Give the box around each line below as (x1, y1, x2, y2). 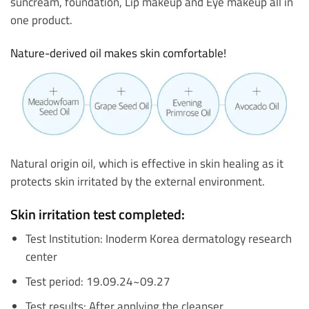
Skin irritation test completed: (10, 203, 185, 226)
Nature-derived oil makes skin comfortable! (10, 43, 226, 61)
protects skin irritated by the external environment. (10, 172, 270, 190)
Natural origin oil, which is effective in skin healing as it (10, 154, 283, 172)
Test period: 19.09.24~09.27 (25, 272, 170, 290)
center (25, 247, 57, 265)
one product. (10, 11, 78, 29)
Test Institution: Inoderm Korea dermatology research (25, 229, 292, 247)
